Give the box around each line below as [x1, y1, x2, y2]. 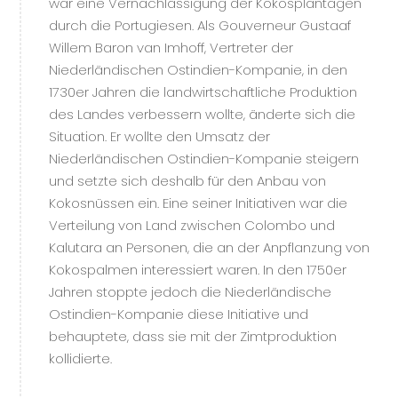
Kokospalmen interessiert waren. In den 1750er [49, 260, 346, 279]
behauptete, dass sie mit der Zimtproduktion [49, 327, 337, 346]
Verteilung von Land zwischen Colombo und [49, 216, 335, 235]
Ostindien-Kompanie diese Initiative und [49, 305, 308, 323]
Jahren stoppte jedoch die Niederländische [49, 283, 331, 301]
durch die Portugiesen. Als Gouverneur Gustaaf [49, 16, 351, 35]
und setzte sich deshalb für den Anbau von [49, 171, 326, 190]
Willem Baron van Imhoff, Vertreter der [49, 38, 293, 57]
